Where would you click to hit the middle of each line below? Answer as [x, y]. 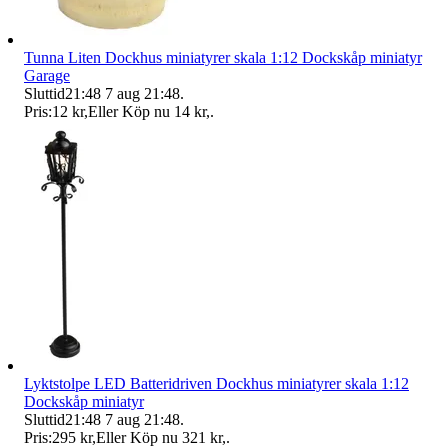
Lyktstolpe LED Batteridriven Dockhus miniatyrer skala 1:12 [216, 383]
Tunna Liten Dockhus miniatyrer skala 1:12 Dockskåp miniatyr [223, 57]
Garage [47, 75]
